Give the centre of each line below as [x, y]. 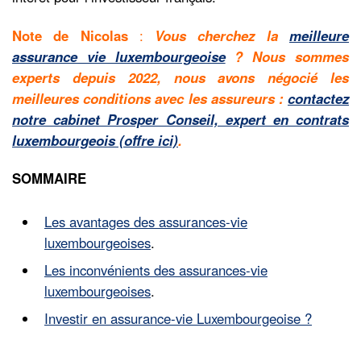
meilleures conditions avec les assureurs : [150, 98]
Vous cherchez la [222, 35]
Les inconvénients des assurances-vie [156, 270]
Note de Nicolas [70, 35]
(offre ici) [147, 140]
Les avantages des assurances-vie [146, 221]
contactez [318, 98]
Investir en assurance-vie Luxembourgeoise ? [178, 318]
